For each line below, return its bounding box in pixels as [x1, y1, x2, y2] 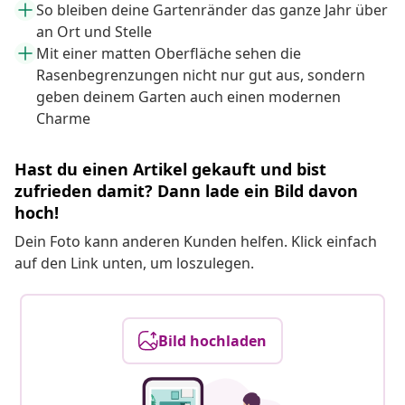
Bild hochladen [158, 331, 267, 352]
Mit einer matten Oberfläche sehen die [36, 43, 301, 64]
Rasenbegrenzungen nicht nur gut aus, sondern [36, 65, 365, 86]
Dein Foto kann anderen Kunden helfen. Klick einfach [14, 231, 377, 252]
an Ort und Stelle [36, 22, 152, 42]
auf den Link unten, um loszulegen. [14, 253, 254, 274]
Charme [36, 108, 90, 129]
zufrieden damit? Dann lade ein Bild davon [14, 180, 358, 202]
